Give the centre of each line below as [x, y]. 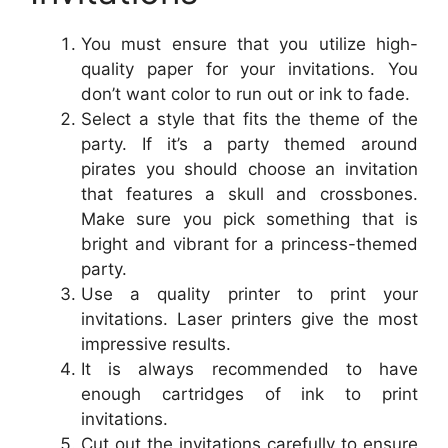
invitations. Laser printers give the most [249, 319]
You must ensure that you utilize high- [249, 44]
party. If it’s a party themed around [249, 144]
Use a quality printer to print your [249, 294]
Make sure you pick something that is [249, 219]
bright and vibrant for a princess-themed [249, 244]
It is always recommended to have [249, 369]
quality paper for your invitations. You [249, 69]
